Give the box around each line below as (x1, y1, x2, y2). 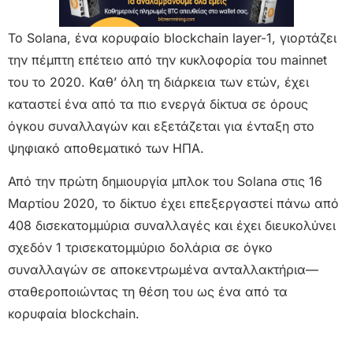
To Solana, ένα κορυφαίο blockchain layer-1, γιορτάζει (8, 29, 336, 46)
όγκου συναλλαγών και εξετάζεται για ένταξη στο (8, 117, 314, 134)
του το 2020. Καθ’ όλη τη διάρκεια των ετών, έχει (8, 73, 309, 90)
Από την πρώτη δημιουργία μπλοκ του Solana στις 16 (8, 173, 322, 190)
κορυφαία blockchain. (8, 306, 139, 322)
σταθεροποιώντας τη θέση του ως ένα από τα (8, 284, 288, 300)
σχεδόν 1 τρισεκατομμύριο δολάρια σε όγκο (8, 240, 273, 256)
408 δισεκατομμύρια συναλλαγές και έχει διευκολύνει (8, 217, 336, 234)
